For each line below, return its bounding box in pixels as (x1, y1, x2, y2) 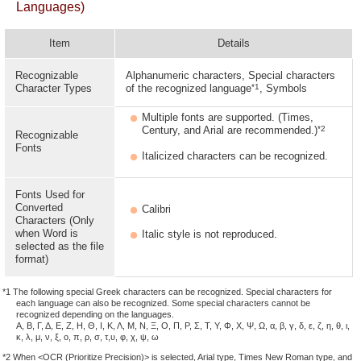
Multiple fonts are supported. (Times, (142, 111, 313, 123)
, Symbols (259, 82, 307, 94)
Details (218, 37, 250, 49)
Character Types (15, 82, 92, 94)
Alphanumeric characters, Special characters (126, 69, 335, 81)
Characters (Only (15, 214, 94, 226)
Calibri (142, 203, 171, 215)
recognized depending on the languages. (16, 309, 174, 319)
